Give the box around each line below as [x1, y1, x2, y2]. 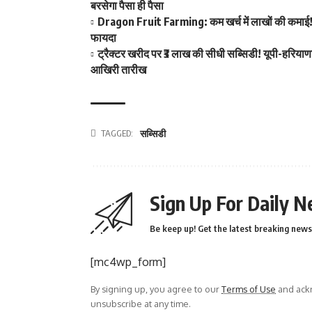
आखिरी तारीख [91, 63, 146, 77]
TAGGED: [101, 127, 133, 139]
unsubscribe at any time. [91, 298, 191, 309]
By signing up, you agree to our [91, 283, 221, 295]
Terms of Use [221, 283, 276, 295]
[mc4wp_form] [91, 255, 166, 269]
